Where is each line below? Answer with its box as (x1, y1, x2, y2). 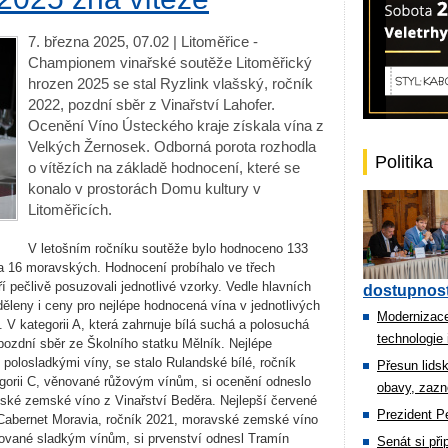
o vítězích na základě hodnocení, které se (28, 159, 300, 176)
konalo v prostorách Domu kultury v (28, 180, 261, 197)
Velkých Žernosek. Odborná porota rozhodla (28, 138, 316, 155)
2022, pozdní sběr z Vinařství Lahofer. (28, 96, 275, 113)
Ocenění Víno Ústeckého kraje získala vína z (28, 117, 324, 134)
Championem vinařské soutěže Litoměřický (28, 54, 312, 71)
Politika (375, 152, 433, 172)
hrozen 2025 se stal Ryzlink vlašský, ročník (28, 75, 313, 92)
